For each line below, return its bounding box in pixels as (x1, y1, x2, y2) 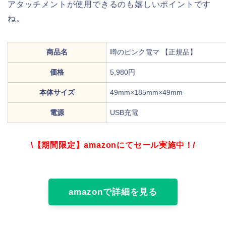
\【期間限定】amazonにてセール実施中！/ (30, 141, 196, 150)
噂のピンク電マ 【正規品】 (110, 48, 199, 56)
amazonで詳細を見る (69, 187, 157, 197)
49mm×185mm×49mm (110, 88, 183, 97)
